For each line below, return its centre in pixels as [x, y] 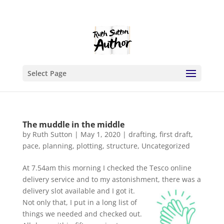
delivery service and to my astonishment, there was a [111, 179]
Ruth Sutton [52, 134]
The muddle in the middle [73, 124]
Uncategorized [165, 146]
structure [122, 146]
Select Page [47, 73]
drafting [142, 134]
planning [57, 146]
